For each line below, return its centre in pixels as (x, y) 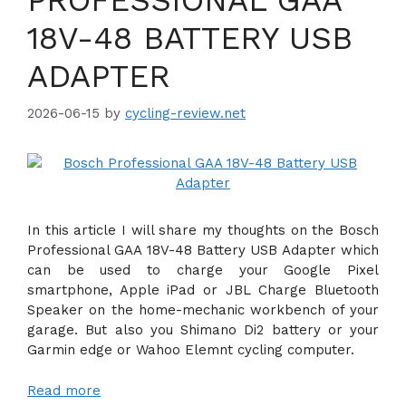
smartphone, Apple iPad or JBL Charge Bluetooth (203, 290)
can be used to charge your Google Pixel (203, 270)
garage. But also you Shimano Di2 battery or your (203, 330)
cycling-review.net (185, 113)
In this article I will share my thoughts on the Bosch (203, 230)
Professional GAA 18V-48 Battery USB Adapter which (203, 250)
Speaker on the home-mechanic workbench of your (203, 310)
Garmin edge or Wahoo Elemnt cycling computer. (191, 350)
